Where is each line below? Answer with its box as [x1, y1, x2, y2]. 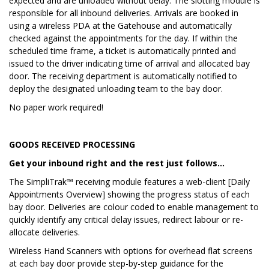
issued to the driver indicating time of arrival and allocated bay [9, 57, 250, 69]
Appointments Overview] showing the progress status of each [9, 188, 250, 200]
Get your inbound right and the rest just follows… [9, 157, 225, 169]
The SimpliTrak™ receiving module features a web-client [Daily [9, 175, 250, 187]
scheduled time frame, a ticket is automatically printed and [9, 44, 236, 56]
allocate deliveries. [9, 226, 80, 238]
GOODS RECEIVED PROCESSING [9, 138, 135, 150]
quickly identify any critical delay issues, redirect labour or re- [9, 213, 243, 225]
